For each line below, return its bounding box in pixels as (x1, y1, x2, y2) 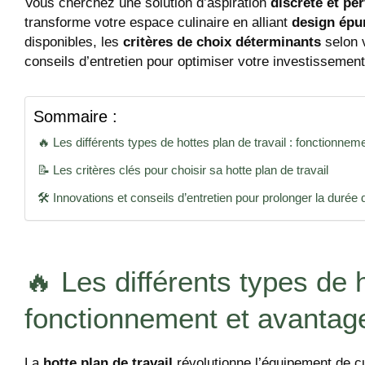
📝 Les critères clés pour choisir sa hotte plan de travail (37, 162, 328, 177)
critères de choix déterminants (123, 34, 321, 51)
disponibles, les (24, 34, 123, 51)
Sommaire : (33, 107, 117, 125)
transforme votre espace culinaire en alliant (24, 15, 292, 31)
